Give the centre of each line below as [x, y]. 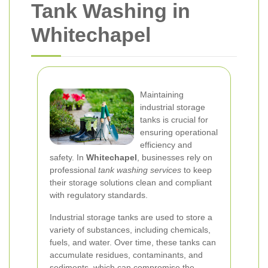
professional [74, 170]
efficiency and [166, 145]
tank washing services [140, 170]
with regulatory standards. [99, 195]
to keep [197, 170]
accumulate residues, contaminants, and [126, 255]
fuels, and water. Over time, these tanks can [133, 242]
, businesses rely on [175, 157]
